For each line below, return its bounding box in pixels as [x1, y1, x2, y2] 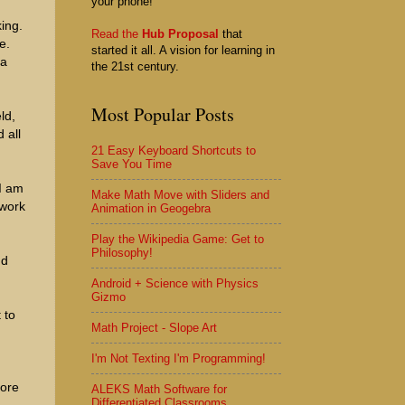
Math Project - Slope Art [91, 321, 217, 335]
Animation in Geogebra [91, 202, 211, 216]
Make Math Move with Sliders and [91, 188, 269, 202]
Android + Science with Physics [91, 277, 259, 291]
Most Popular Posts [91, 102, 234, 127]
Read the [91, 27, 142, 42]
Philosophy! [91, 246, 153, 260]
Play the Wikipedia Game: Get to [91, 232, 264, 247]
